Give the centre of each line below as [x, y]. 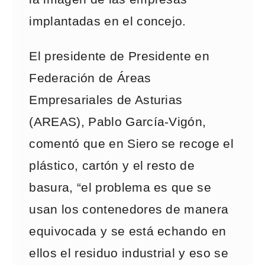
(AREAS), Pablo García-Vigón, [118, 122]
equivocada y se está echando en [128, 231]
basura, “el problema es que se [120, 188]
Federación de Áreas [90, 78]
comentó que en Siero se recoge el [132, 144]
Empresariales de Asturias [106, 100]
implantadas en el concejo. [108, 21]
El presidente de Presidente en [119, 56]
